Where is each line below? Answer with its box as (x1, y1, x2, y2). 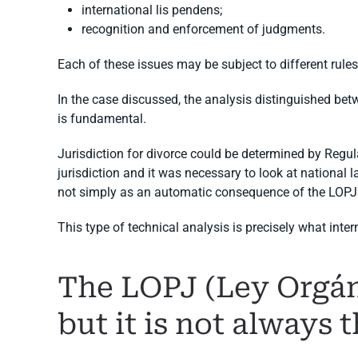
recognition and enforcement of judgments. (82, 22, 325, 37)
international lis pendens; (82, 2, 222, 18)
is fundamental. (58, 111, 146, 126)
